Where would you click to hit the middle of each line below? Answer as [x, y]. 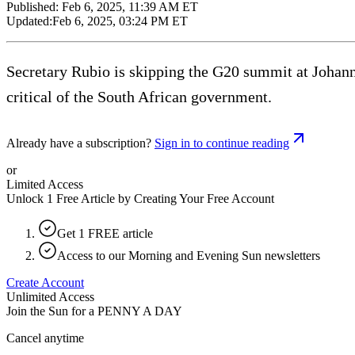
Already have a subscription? [79, 143]
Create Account [45, 282]
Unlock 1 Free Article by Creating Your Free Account [140, 198]
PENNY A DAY [140, 311]
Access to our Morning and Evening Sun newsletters [189, 255]
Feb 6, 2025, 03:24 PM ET [120, 21]
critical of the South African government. [139, 96]
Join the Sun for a [50, 311]
